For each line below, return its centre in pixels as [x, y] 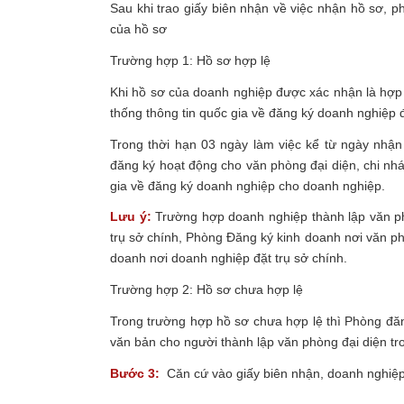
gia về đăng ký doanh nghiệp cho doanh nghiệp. [248, 185]
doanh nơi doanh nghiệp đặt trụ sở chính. [229, 258]
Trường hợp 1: [153, 60]
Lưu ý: [131, 217]
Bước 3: [135, 374]
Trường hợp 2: [151, 290]
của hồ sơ [138, 28]
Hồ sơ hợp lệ [234, 60]
